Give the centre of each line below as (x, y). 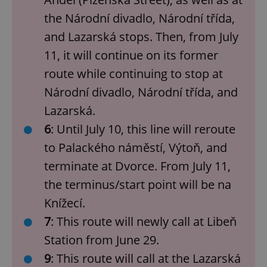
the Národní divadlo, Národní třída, (139, 18)
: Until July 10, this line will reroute (143, 129)
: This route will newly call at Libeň (144, 221)
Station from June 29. (102, 240)
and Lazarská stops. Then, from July (141, 36)
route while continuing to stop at (133, 73)
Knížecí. (65, 203)
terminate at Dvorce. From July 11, (137, 166)
